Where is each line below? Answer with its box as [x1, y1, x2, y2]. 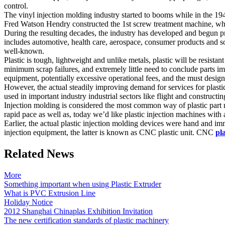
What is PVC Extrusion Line [4, 189, 95, 198]
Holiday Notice [4, 198, 53, 207]
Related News [4, 147, 74, 161]
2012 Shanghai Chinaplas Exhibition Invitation [4, 207, 153, 216]
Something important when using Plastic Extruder [4, 180, 161, 189]
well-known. [4, 47, 44, 56]
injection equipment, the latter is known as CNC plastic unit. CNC [4, 128, 215, 137]
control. [4, 2, 28, 11]
